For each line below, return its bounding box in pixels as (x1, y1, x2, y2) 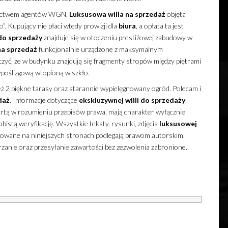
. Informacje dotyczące (9, 96, 79, 105)
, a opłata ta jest (135, 21, 184, 31)
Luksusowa (69, 10, 106, 19)
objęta (165, 10, 186, 19)
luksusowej (159, 119, 197, 128)
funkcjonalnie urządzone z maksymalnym (37, 45, 163, 54)
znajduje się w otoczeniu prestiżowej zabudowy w (42, 33, 192, 42)
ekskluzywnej (78, 96, 124, 105)
